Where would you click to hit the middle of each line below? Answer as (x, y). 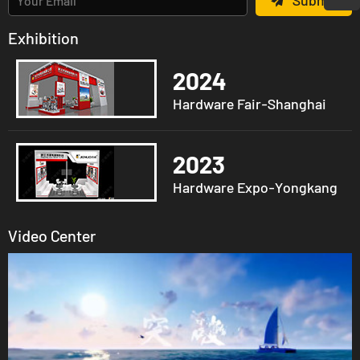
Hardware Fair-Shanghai (250, 103)
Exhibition (43, 38)
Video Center (52, 236)
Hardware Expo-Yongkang (256, 187)
